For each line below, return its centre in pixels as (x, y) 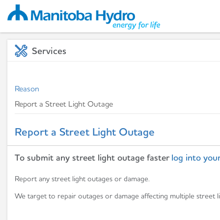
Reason (27, 88)
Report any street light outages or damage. (82, 179)
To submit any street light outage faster (93, 158)
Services (49, 51)
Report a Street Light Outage (85, 132)
